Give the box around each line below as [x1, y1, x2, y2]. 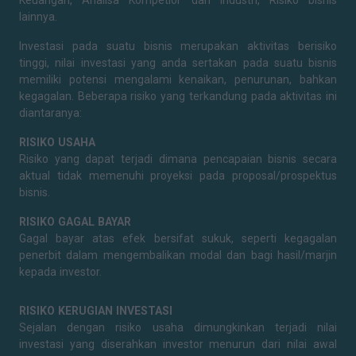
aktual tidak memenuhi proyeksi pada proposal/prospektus [19, 169, 337, 182]
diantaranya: [19, 106, 82, 119]
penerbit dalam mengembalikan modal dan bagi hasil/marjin [19, 249, 337, 261]
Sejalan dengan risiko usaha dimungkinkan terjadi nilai [19, 321, 337, 334]
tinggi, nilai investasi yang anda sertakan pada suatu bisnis [19, 56, 337, 69]
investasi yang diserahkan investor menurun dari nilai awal [19, 338, 337, 350]
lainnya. [19, 10, 57, 23]
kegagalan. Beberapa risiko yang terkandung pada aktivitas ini [19, 90, 337, 103]
